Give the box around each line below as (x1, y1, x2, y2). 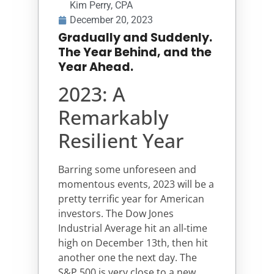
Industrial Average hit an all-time (58, 221, 207, 235)
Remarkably (58, 103, 169, 130)
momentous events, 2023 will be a (58, 177, 214, 191)
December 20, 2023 (70, 13, 153, 26)
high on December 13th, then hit (58, 235, 208, 250)
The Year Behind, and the (58, 43, 212, 61)
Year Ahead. (58, 58, 133, 75)
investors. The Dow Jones (58, 206, 174, 220)
